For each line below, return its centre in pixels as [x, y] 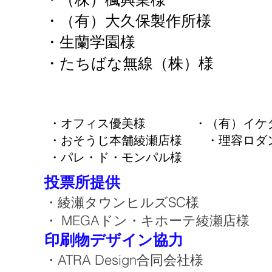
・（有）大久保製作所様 [135, 21]
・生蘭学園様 [135, 42]
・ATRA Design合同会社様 [124, 260]
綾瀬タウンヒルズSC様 [135, 202]
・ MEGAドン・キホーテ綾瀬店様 [147, 220]
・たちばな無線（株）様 [129, 63]
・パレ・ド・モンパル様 [115, 157]
